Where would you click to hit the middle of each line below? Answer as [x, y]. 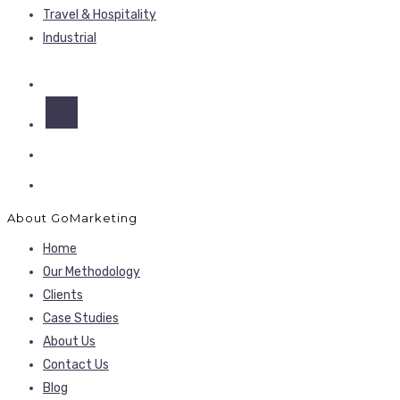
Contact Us [76, 364]
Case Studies [81, 318]
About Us [69, 341]
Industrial [70, 38]
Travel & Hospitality [100, 15]
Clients [63, 295]
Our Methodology [92, 271]
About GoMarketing [72, 217]
